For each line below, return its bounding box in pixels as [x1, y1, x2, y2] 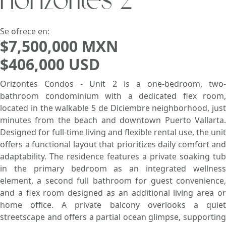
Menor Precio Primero [129, 14, 203, 24]
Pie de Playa [6, 14, 46, 24]
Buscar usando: [57, 11, 109, 21]
